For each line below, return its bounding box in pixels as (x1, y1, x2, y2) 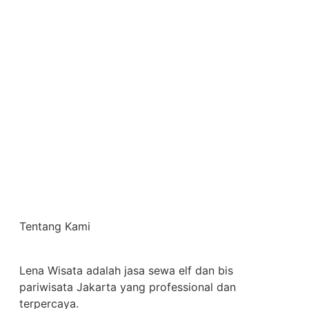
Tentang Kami (19, 219, 90, 233)
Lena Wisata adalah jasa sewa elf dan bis (19, 263, 233, 277)
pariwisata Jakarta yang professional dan (19, 279, 236, 294)
